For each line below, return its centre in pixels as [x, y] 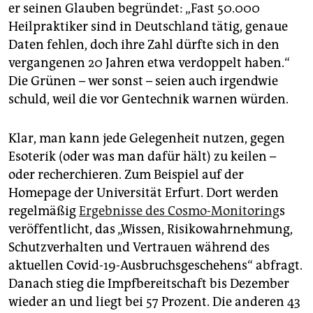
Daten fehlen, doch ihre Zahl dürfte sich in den [144, 45]
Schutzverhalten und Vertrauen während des [139, 248]
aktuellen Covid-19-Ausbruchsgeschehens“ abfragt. [155, 266]
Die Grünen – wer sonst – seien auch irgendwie [143, 81]
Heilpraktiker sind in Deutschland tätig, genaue [148, 27]
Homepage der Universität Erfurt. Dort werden [144, 193]
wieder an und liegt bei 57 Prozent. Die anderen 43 [154, 302]
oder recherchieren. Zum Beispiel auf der [126, 175]
